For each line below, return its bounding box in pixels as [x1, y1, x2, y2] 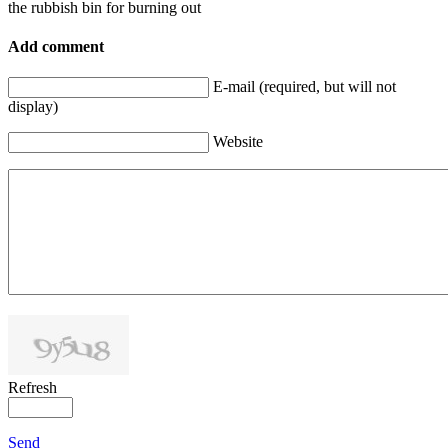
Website [213, 133, 263, 151]
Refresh [8, 379, 57, 397]
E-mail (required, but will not [213, 78, 396, 96]
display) [8, 98, 58, 116]
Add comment [8, 37, 104, 55]
